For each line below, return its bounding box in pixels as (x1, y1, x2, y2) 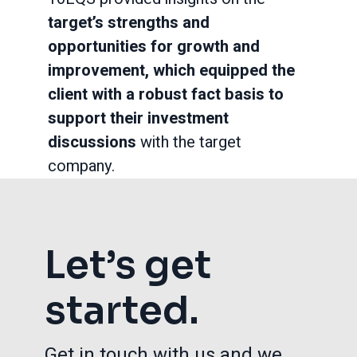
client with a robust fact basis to (48, 83, 284, 106)
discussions (48, 131, 140, 154)
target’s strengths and (48, 11, 210, 34)
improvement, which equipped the (48, 59, 295, 82)
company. (48, 155, 115, 178)
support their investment (48, 107, 229, 130)
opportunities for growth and (48, 35, 260, 58)
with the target (140, 131, 241, 154)
